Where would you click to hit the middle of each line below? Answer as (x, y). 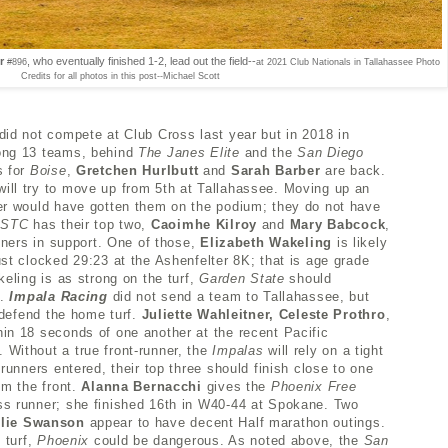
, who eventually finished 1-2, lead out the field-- (141, 60)
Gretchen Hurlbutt (137, 170)
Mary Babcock (337, 224)
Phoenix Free (313, 386)
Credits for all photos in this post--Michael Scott (122, 75)
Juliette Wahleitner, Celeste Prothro (263, 314)
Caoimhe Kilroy (204, 224)
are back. (355, 170)
